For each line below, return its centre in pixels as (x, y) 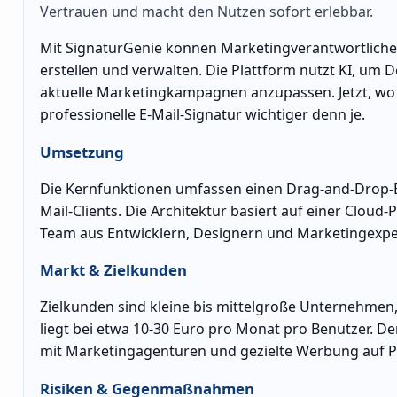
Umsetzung (82, 152)
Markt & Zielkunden (113, 270)
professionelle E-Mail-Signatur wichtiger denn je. (202, 114)
